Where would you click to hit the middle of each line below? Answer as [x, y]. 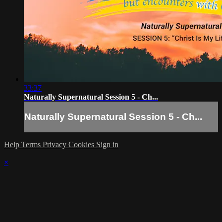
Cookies [82, 144]
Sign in [107, 144]
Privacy [55, 144]
